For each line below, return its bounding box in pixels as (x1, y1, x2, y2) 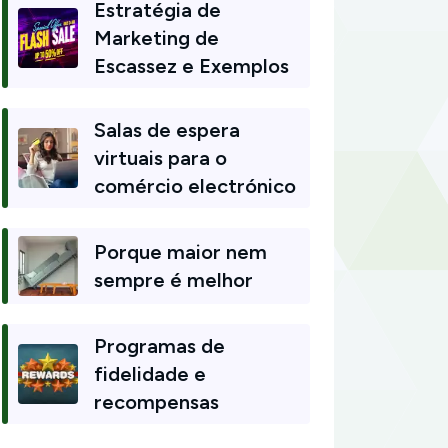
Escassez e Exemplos (94, 54, 289, 78)
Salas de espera (94, 118, 240, 142)
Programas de (94, 334, 225, 358)
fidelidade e (94, 362, 206, 386)
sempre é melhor (94, 268, 253, 292)
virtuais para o (94, 146, 227, 170)
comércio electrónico (94, 174, 296, 198)
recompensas (94, 390, 219, 414)
